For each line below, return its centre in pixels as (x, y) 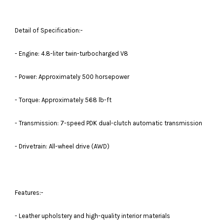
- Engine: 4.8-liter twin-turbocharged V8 (72, 53)
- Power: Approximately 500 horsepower (72, 76)
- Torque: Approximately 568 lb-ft (63, 100)
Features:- (29, 192)
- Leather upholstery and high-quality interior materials (92, 216)
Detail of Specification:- (49, 30)
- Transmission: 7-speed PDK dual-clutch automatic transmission (109, 123)
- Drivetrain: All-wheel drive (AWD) (62, 146)
